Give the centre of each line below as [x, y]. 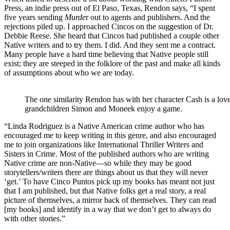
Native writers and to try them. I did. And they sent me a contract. [110, 45]
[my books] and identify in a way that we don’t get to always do [108, 209]
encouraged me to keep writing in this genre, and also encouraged [110, 136]
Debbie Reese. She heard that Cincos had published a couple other [112, 36]
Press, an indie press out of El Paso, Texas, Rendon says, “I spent [110, 8]
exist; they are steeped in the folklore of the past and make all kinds [112, 64]
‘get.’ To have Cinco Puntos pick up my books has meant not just [109, 182]
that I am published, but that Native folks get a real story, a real [105, 191]
